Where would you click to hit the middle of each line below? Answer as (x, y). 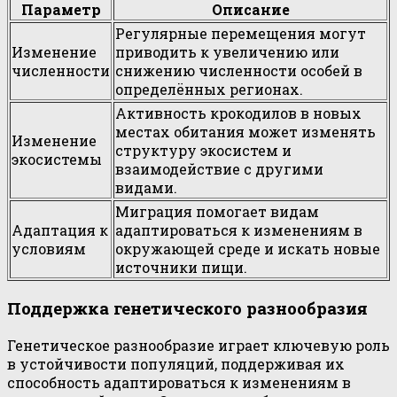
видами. (146, 187)
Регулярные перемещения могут (241, 33)
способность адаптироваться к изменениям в (179, 383)
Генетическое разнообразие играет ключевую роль (198, 346)
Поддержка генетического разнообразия (187, 308)
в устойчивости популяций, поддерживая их (176, 364)
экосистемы (57, 159)
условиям (49, 248)
